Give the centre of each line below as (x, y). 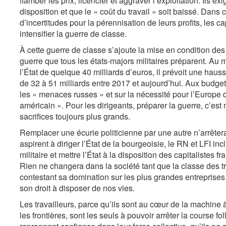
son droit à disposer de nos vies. (77, 188)
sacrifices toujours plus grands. (75, 116)
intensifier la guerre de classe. (73, 34)
